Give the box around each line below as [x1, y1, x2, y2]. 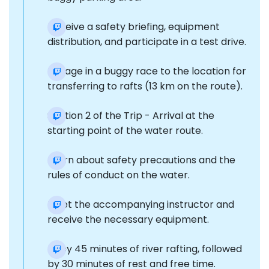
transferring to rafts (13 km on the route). [47, 79, 243, 94]
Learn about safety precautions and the [47, 153, 235, 168]
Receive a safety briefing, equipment [47, 20, 220, 34]
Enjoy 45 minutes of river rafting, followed [47, 242, 242, 256]
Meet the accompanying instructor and [47, 198, 234, 212]
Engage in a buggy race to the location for [47, 64, 246, 79]
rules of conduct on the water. [47, 168, 190, 183]
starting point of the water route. [47, 124, 203, 138]
